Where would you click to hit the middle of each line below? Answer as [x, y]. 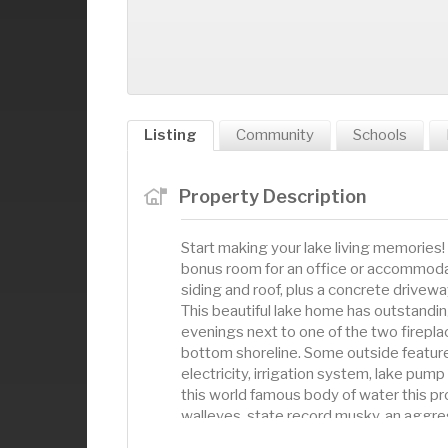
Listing [170, 134]
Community [275, 134]
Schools [380, 134]
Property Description [272, 195]
